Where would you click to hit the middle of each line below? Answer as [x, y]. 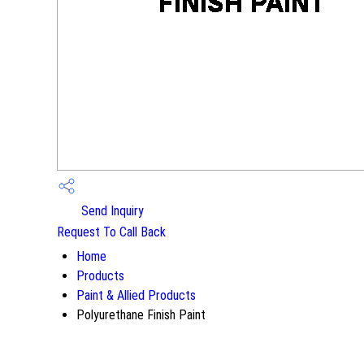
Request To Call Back [111, 232]
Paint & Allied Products [136, 295]
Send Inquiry [111, 211]
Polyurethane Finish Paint [141, 315]
